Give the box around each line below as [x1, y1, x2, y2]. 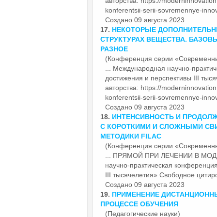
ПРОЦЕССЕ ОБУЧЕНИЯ [100, 200, 178, 208]
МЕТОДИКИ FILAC [100, 132, 161, 140]
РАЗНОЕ [100, 45, 128, 53]
